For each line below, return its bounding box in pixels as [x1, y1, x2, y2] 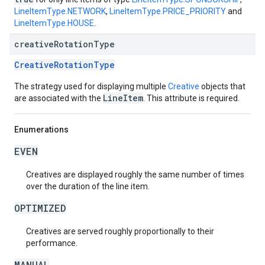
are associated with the [14, 93, 103, 103]
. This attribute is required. [143, 93, 240, 103]
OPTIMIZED [14, 202, 66, 214]
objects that [199, 82, 245, 91]
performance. [26, 238, 77, 248]
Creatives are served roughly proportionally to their [26, 227, 214, 236]
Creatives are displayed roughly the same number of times [26, 170, 244, 179]
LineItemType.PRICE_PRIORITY [109, 7, 226, 16]
